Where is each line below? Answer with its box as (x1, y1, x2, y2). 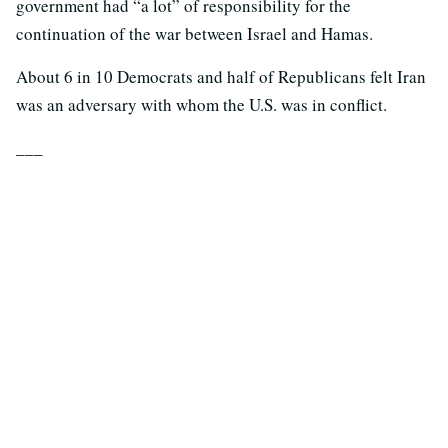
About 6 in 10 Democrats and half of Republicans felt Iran (16, 65, 426, 89)
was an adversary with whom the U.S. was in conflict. (16, 93, 387, 117)
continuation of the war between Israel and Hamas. (16, 22, 373, 46)
